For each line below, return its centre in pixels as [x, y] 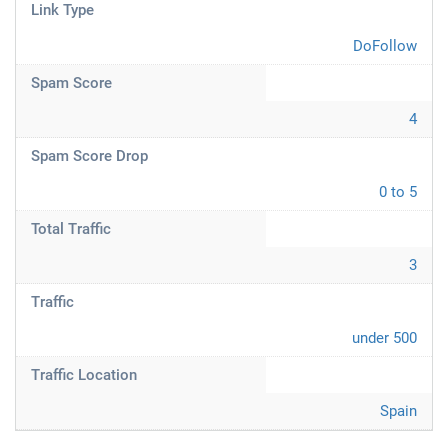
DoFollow [385, 46]
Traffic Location [84, 375]
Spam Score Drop [89, 156]
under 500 [384, 338]
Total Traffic [71, 229]
